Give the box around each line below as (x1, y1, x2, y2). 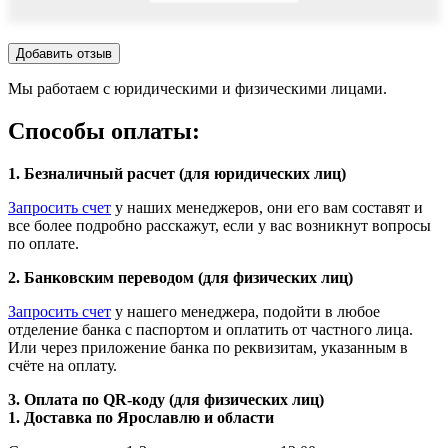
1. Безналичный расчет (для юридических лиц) (8, 164, 346, 182)
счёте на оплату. (8, 356, 117, 374)
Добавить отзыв (16, 45, 112, 61)
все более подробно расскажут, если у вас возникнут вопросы (8, 216, 431, 234)
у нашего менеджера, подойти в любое (111, 302, 380, 320)
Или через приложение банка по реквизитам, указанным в (8, 338, 408, 356)
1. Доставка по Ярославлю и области (8, 408, 274, 426)
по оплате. (8, 234, 79, 252)
